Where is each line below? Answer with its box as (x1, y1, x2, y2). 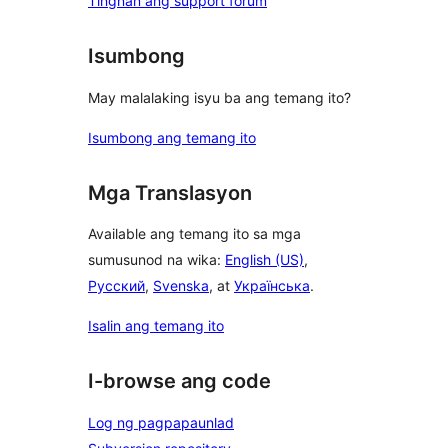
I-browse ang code (88, 369, 271, 394)
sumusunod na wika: (88, 251, 225, 269)
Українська (234, 277, 310, 295)
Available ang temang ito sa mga (88, 225, 301, 243)
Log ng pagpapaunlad (88, 414, 234, 431)
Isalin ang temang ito (88, 317, 224, 335)
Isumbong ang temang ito (88, 128, 256, 146)
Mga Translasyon (88, 180, 252, 205)
